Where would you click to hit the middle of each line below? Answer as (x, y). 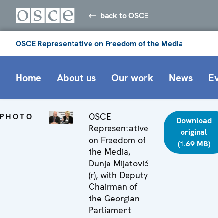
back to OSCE (125, 15)
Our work (132, 78)
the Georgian (114, 198)
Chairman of (113, 186)
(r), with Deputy (118, 175)
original (194, 132)
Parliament (110, 210)
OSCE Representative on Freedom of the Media (99, 43)
